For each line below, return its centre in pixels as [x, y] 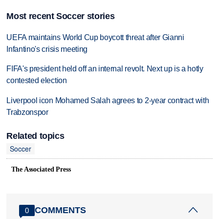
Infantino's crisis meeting [47, 49]
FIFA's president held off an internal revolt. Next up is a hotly [105, 69]
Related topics [35, 136]
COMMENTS [61, 210]
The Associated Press [41, 170]
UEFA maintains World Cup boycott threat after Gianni [95, 37]
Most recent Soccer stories [61, 16]
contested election [37, 81]
